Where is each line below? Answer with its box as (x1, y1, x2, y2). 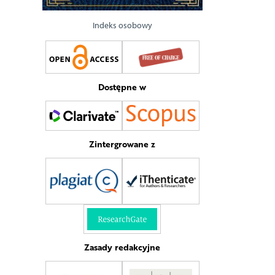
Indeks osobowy (92, 20, 152, 31)
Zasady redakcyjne (84, 240, 160, 254)
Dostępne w (98, 80, 146, 94)
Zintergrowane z (89, 137, 155, 150)
